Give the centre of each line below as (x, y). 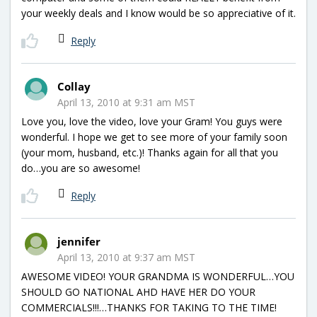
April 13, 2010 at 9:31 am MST (126, 102)
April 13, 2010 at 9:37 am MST (126, 257)
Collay (74, 86)
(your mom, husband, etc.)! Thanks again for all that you (150, 152)
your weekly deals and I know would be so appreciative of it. (158, 13)
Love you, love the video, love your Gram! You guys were (152, 121)
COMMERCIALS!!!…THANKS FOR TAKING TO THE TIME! (149, 307)
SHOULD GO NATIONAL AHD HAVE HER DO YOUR (138, 292)
